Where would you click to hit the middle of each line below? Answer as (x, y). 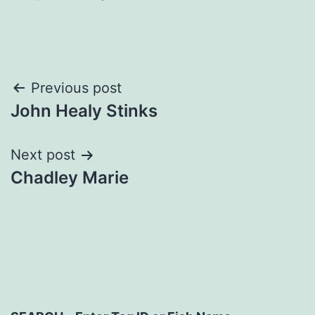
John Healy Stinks (84, 111)
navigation (71, 124)
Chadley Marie (70, 178)
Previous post (76, 88)
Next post (43, 155)
